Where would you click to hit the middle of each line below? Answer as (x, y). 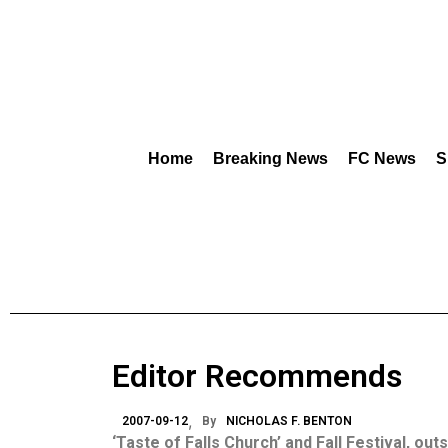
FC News (382, 158)
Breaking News (270, 158)
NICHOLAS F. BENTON (289, 421)
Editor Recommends (257, 376)
